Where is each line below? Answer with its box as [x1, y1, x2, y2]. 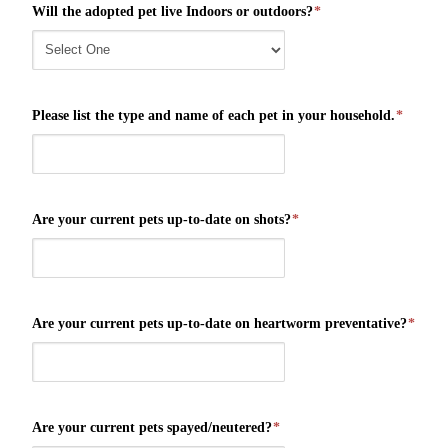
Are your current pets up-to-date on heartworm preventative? [32, 315, 407, 331]
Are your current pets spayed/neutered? [32, 419, 272, 435]
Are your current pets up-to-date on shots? [32, 211, 291, 227]
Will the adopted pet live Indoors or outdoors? [32, 3, 313, 19]
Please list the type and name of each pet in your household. [32, 107, 395, 123]
